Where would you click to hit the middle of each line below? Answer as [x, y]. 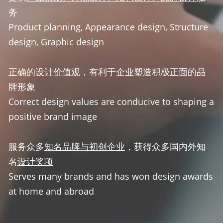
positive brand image [53, 116]
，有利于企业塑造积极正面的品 [143, 72]
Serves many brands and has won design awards [111, 176]
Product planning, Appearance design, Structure [108, 27]
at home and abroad [51, 191]
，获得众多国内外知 [165, 146]
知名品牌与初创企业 [84, 146]
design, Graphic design [56, 42]
